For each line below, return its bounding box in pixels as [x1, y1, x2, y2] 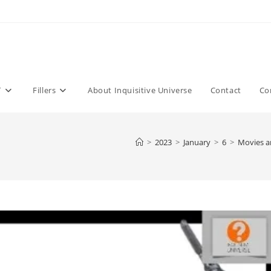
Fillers [33, 85, 56, 96]
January [183, 137, 211, 148]
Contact [210, 85, 241, 96]
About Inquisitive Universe [87, 85, 192, 96]
